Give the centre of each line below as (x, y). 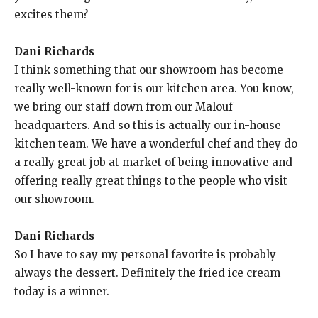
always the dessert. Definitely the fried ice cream (147, 273)
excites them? (51, 14)
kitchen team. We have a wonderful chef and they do (156, 143)
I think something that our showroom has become (149, 70)
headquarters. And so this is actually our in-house (148, 125)
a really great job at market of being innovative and (153, 162)
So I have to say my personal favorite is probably (145, 254)
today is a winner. (62, 291)
